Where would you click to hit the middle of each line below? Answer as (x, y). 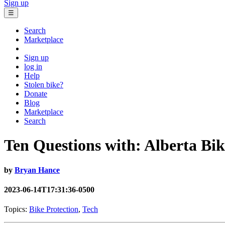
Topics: (17, 209)
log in (33, 66)
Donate (36, 93)
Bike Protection (54, 209)
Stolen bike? (44, 84)
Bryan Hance (37, 170)
